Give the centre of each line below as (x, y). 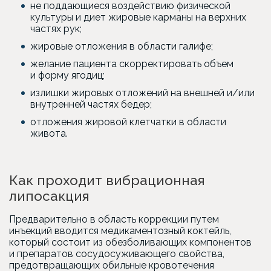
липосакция (49, 196)
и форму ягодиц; (67, 75)
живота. (49, 133)
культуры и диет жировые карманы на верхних (138, 17)
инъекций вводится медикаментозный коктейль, (120, 231)
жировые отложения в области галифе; (122, 46)
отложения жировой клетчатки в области (128, 122)
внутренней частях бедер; (91, 104)
